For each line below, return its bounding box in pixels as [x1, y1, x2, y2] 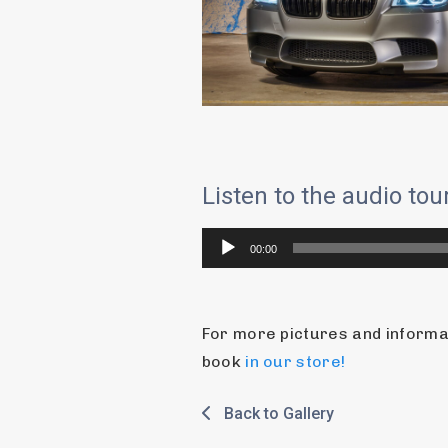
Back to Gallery [211, 403, 334, 423]
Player [200, 253, 246, 273]
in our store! [245, 352, 346, 372]
